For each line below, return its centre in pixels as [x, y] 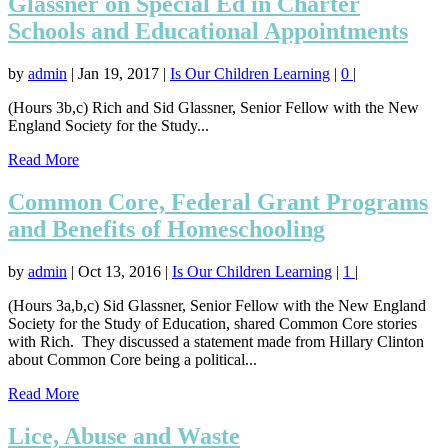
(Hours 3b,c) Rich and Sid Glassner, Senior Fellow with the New [213, 108]
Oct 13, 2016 [119, 271]
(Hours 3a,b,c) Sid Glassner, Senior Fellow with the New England [217, 305]
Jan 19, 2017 [118, 74]
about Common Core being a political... [132, 359]
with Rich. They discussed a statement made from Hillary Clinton [216, 341]
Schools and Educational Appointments [208, 31]
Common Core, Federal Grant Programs [218, 201]
